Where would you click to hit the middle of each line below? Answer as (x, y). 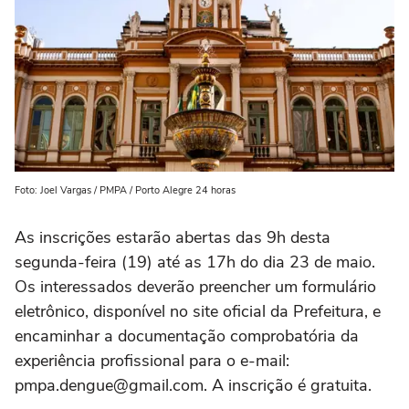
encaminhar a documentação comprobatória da (187, 336)
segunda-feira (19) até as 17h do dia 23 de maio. (195, 262)
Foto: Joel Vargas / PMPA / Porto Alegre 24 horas (125, 191)
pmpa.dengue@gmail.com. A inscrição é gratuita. (193, 386)
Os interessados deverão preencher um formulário (195, 287)
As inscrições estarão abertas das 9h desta (173, 238)
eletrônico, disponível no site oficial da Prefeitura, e (198, 312)
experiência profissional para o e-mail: (152, 361)
